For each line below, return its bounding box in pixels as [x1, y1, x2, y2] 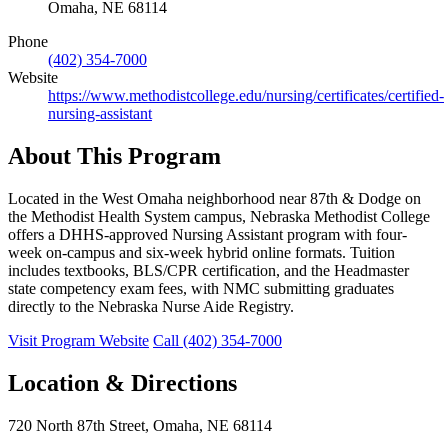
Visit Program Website [8, 331, 149, 349]
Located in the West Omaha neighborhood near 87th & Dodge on [8, 189, 421, 207]
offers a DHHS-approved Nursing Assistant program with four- [8, 225, 407, 243]
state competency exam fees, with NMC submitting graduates [8, 279, 394, 297]
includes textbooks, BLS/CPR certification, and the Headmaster [8, 261, 409, 279]
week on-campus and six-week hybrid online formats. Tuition [8, 243, 395, 261]
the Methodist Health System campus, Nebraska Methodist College [8, 207, 430, 225]
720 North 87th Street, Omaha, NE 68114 [8, 416, 272, 434]
